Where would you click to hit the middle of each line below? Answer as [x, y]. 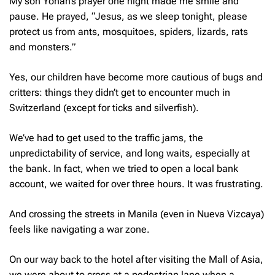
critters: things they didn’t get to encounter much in [120, 92]
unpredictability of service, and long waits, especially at [130, 153]
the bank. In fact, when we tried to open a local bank [124, 168]
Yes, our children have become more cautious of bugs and [136, 77]
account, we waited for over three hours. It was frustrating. [136, 184]
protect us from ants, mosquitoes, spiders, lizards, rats [129, 31]
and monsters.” [44, 47]
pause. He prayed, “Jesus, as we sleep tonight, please [128, 16]
